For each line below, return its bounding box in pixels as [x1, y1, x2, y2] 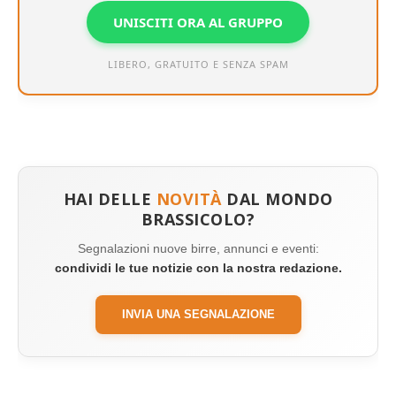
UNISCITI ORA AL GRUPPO [113, 13, 283, 32]
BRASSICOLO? [141, 209, 255, 231]
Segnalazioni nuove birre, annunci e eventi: [77, 241, 319, 256]
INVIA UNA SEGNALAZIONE [121, 308, 275, 322]
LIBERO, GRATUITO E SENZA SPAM [107, 57, 289, 72]
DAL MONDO [221, 188, 333, 210]
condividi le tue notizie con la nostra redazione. [54, 261, 342, 276]
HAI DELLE [63, 188, 156, 210]
